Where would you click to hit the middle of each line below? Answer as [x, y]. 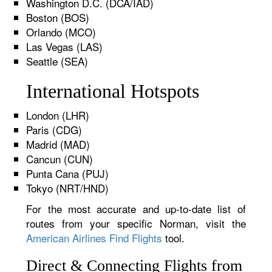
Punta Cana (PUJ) [68, 173]
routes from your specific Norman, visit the [136, 223]
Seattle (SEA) [57, 61]
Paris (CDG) [54, 130]
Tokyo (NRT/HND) [68, 188]
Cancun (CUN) [60, 159]
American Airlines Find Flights [94, 238]
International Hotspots [113, 91]
